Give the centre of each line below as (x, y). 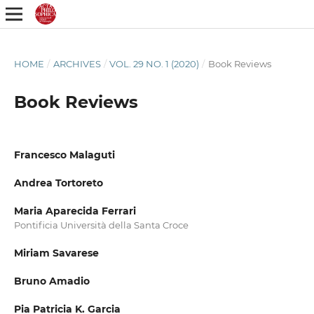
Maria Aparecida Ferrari (75, 211)
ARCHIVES (77, 63)
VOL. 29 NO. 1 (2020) (155, 63)
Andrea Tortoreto (58, 183)
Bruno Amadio (52, 281)
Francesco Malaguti (64, 155)
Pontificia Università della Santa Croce (101, 225)
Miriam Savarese (56, 253)
